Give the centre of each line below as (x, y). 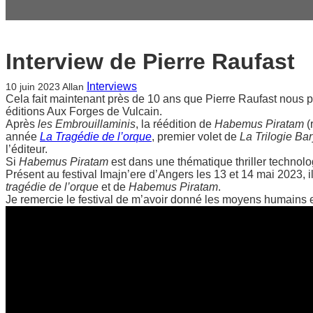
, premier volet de (196, 136)
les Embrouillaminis (87, 124)
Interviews (111, 86)
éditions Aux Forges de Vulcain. (84, 111)
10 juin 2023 (33, 86)
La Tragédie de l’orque (96, 136)
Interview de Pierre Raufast (150, 61)
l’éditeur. (27, 149)
